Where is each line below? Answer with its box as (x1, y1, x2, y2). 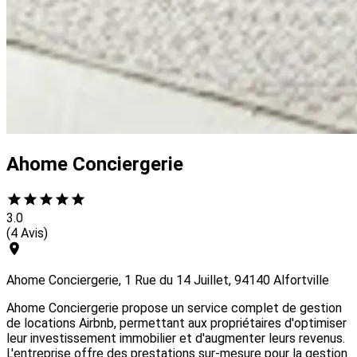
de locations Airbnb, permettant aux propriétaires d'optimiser (6, 316, 347, 331)
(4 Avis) (6, 226, 48, 241)
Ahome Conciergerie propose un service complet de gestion (6, 300, 342, 316)
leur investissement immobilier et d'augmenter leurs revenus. (6, 331, 345, 347)
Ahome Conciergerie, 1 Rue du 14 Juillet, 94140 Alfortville (6, 273, 329, 288)
